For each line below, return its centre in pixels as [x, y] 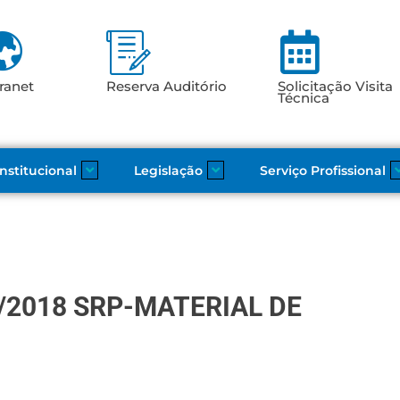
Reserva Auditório [166, 87]
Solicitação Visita [335, 87]
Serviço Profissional [322, 171]
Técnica [303, 98]
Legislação [168, 171]
